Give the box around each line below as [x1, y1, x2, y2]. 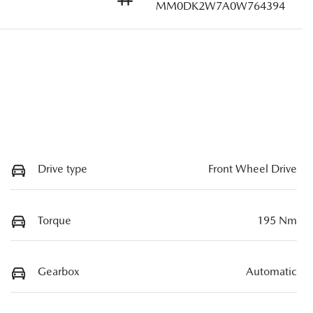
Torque [38, 213, 71, 227]
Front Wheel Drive [208, 162, 297, 175]
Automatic [246, 265, 297, 279]
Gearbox [38, 265, 80, 279]
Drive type [38, 162, 87, 175]
